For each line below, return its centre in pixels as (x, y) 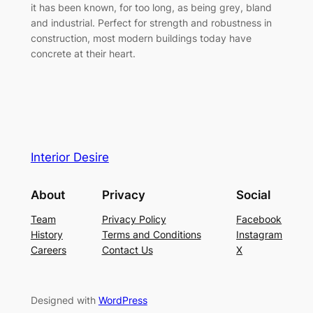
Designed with (64, 300)
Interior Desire (70, 158)
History (46, 234)
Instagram (260, 234)
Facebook (259, 219)
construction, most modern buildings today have (141, 38)
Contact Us (127, 249)
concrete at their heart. (83, 53)
